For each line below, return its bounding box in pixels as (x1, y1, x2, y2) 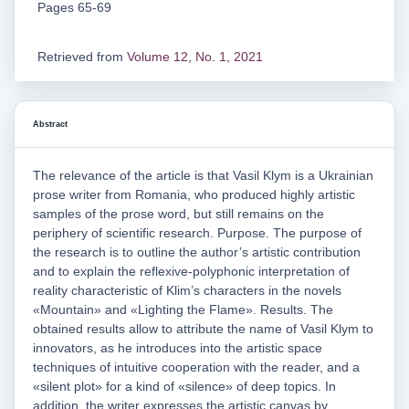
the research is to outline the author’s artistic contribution (33, 245, 361, 260)
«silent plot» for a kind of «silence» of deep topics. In (33, 379, 336, 394)
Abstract (33, 120, 68, 130)
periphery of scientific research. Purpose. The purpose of (33, 225, 362, 241)
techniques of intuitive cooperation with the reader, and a (33, 360, 360, 375)
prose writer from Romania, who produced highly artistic (33, 187, 355, 203)
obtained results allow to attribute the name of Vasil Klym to (33, 321, 373, 337)
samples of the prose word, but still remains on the (33, 206, 324, 222)
